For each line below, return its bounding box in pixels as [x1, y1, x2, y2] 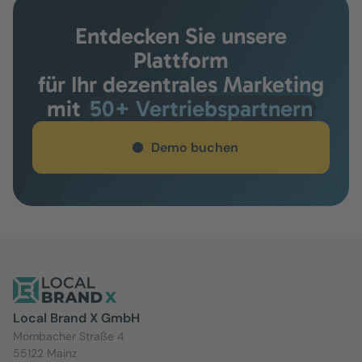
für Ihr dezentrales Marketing [38, 71, 324, 99]
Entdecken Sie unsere [75, 23, 287, 50]
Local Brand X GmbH [13, 309, 140, 327]
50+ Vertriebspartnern [89, 95, 313, 123]
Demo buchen [150, 138, 238, 156]
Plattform [133, 47, 229, 74]
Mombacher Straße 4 [13, 329, 131, 344]
